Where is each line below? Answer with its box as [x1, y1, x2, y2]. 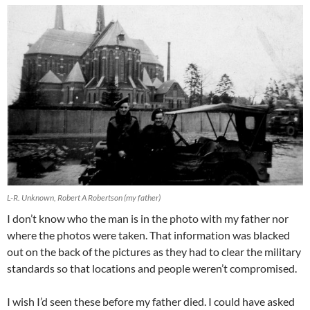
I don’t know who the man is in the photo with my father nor [7, 212, 289, 226]
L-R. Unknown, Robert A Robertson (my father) [7, 192, 161, 203]
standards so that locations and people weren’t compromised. [7, 262, 297, 275]
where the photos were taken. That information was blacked [7, 228, 290, 242]
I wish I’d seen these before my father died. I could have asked [7, 295, 295, 309]
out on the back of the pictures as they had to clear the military [7, 245, 301, 259]
